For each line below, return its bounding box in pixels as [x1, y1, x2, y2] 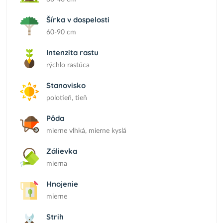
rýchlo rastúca [46, 62, 90, 69]
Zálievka [46, 146, 77, 156]
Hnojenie [46, 179, 78, 189]
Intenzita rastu [46, 48, 99, 57]
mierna [46, 160, 67, 167]
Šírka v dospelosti [46, 15, 110, 24]
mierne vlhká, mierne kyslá [46, 127, 126, 134]
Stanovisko [46, 81, 86, 90]
